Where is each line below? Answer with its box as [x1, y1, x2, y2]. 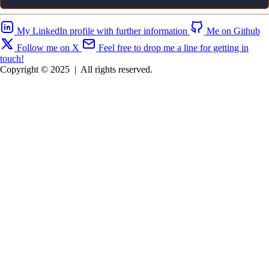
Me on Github [207, 26, 260, 37]
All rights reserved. [80, 64, 153, 75]
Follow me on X [17, 43, 79, 53]
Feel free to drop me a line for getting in [98, 43, 249, 53]
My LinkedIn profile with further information [17, 26, 187, 37]
